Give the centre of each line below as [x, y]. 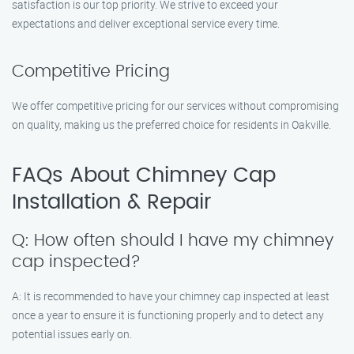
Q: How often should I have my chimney [173, 241]
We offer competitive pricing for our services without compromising [175, 105]
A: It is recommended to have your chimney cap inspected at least [171, 296]
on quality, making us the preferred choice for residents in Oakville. [171, 124]
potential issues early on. [72, 334]
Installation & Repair [112, 202]
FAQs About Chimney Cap [144, 175]
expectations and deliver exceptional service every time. [146, 23]
